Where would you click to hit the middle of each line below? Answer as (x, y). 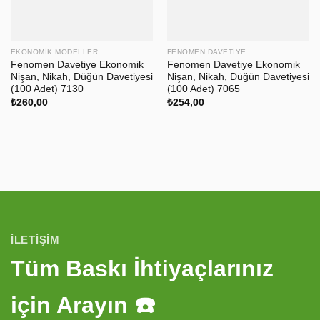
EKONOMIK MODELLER (54, 52)
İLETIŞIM (35, 240)
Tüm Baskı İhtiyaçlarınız (142, 268)
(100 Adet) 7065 (203, 89)
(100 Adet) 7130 (47, 89)
